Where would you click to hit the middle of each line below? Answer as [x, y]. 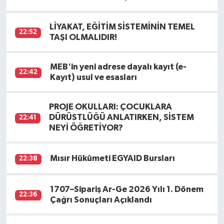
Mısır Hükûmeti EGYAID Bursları [113, 158]
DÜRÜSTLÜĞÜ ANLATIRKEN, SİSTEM [122, 117]
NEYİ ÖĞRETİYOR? [86, 128]
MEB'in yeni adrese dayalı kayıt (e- [118, 66]
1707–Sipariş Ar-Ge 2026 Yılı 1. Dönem [127, 189]
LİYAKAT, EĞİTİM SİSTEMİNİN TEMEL [122, 26]
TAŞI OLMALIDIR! [83, 37]
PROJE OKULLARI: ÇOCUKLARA [111, 107]
